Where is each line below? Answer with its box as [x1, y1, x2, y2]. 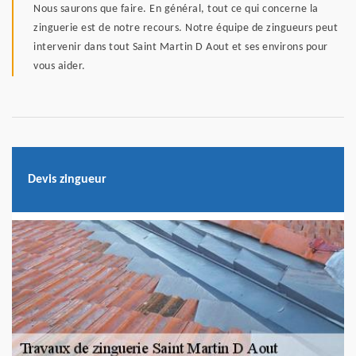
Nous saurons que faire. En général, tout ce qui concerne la [33, 3, 319, 16]
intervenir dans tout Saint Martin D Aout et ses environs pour [33, 41, 328, 54]
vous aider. [33, 60, 86, 73]
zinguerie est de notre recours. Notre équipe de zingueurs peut [33, 22, 338, 35]
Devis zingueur [28, 172, 106, 186]
